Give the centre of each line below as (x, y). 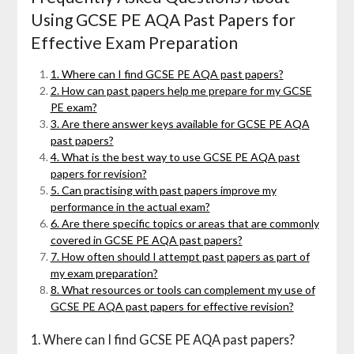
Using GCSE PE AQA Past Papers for (163, 20)
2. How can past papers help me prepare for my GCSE (181, 91)
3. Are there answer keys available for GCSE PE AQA (180, 124)
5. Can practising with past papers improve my (163, 190)
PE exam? (73, 107)
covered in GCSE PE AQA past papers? (146, 240)
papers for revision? (98, 174)
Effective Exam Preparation (134, 43)
